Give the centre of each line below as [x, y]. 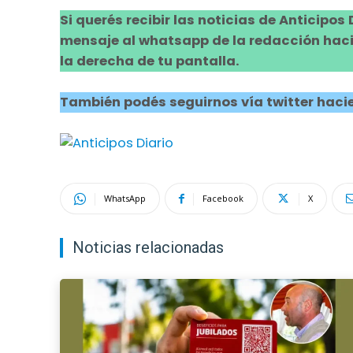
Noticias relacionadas [148, 248]
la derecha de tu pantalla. [150, 61]
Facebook [223, 199]
